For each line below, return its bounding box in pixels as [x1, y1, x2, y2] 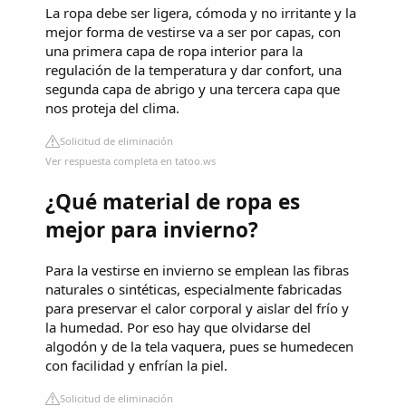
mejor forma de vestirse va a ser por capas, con [45, 22, 341, 41]
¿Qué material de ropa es [45, 188, 300, 217]
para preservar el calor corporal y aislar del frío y [45, 298, 349, 317]
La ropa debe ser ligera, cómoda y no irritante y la [45, 3, 356, 22]
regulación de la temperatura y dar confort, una [45, 60, 342, 79]
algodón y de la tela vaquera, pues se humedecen [45, 336, 353, 355]
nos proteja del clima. [45, 98, 179, 117]
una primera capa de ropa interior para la [45, 41, 303, 60]
